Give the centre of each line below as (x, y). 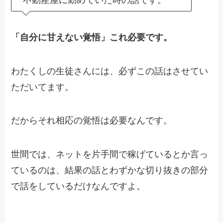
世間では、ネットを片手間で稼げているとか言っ (110, 155)
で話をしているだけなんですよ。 (78, 186)
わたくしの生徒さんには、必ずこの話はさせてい (110, 71)
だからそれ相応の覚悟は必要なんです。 (92, 121)
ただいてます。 (43, 87)
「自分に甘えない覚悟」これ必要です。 (92, 37)
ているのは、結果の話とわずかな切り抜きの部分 (110, 170)
